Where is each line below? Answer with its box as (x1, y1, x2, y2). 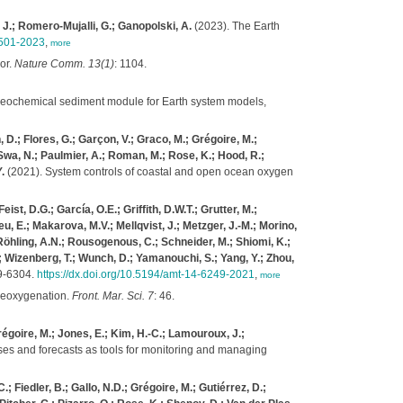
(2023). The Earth (191, 20, 280, 32)
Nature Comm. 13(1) (13, 58, 114, 70)
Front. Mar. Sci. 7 (71, 290, 154, 302)
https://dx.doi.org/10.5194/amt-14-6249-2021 (36, 268, 255, 281)
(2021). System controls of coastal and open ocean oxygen (4, 166, 293, 178)
